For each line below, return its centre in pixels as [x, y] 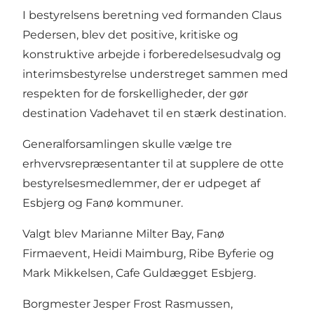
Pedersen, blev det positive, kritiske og [130, 34]
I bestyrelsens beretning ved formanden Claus [152, 15]
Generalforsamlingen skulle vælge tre [127, 144]
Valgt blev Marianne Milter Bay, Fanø [123, 233]
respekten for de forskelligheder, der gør [135, 93]
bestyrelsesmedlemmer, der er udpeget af [141, 183]
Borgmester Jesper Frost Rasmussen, [128, 303]
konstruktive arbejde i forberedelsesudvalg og [152, 54]
